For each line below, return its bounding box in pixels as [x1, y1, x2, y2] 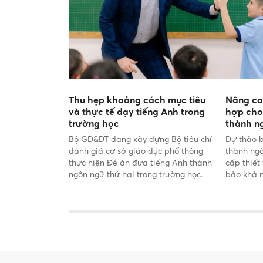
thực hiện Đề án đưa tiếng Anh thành [69, 157, 212, 167]
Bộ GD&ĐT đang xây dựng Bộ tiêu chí [69, 133, 212, 144]
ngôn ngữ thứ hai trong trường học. [69, 168, 203, 179]
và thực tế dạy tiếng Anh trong [69, 105, 205, 117]
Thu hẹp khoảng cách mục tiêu [69, 93, 205, 106]
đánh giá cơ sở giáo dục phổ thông [69, 145, 203, 156]
